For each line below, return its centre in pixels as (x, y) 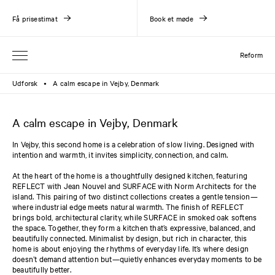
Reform (251, 55)
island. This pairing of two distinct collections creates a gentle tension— (135, 196)
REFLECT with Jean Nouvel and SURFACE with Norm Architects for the (134, 185)
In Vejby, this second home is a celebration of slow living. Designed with (134, 144)
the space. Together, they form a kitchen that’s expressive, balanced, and (134, 227)
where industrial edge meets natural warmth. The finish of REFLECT (128, 206)
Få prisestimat (35, 18)
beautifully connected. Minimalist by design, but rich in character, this (130, 238)
